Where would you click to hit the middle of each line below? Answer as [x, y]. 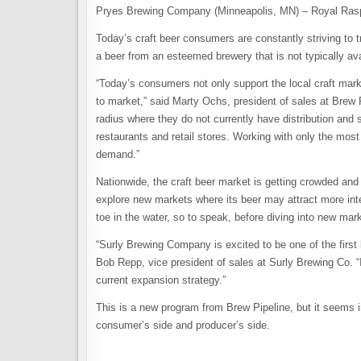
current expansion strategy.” [161, 280]
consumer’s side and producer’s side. [183, 325]
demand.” [118, 154]
